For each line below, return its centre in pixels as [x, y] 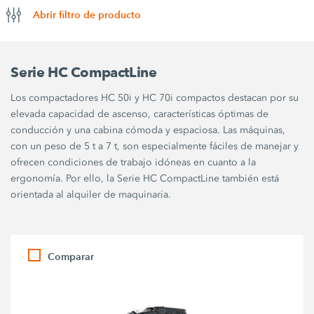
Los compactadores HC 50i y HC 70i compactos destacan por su [155, 98]
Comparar [71, 257]
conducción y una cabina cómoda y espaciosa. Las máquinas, [148, 130]
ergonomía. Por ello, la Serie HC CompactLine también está [145, 178]
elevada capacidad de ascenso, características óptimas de [140, 114]
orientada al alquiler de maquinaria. [91, 194]
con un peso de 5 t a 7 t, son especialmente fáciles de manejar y [155, 146]
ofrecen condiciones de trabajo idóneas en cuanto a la [134, 162]
